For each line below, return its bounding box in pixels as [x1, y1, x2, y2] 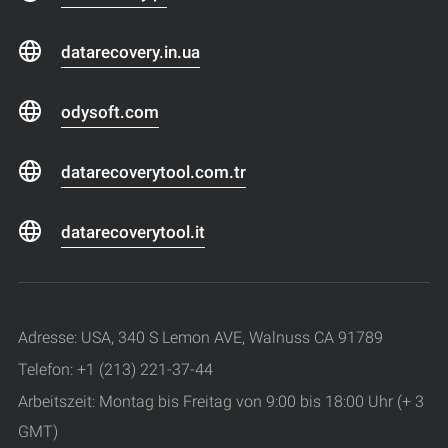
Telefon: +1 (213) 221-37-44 [18, 359, 213, 379]
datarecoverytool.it [61, 221, 205, 242]
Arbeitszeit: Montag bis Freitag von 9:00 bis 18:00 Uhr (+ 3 [18, 391, 424, 411]
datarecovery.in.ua [61, 41, 200, 62]
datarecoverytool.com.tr [61, 161, 246, 182]
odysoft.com [61, 101, 159, 122]
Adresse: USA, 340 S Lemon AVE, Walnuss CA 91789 [18, 327, 383, 347]
